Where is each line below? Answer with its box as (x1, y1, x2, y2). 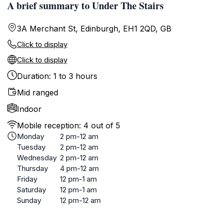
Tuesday (17, 142, 46, 152)
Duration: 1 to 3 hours (17, 71, 97, 81)
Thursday (17, 164, 48, 173)
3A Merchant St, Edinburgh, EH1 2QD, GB (17, 24, 171, 33)
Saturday (17, 185, 46, 194)
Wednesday (17, 153, 57, 162)
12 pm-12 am (60, 196, 101, 205)
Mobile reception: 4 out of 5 (17, 121, 120, 130)
